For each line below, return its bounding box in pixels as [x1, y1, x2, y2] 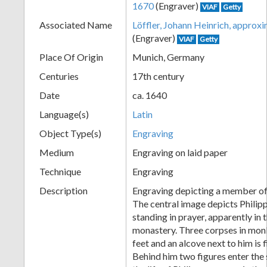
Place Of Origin [39, 51, 103, 63]
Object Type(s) [39, 127, 101, 139]
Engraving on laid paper [132, 146, 228, 158]
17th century [132, 70, 184, 82]
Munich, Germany [132, 51, 204, 63]
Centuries [39, 70, 79, 82]
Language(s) [39, 108, 89, 120]
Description [39, 184, 88, 196]
